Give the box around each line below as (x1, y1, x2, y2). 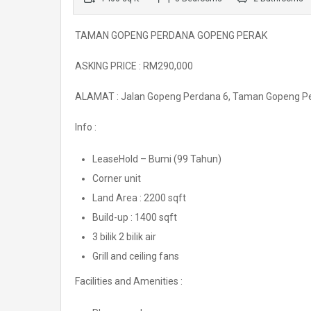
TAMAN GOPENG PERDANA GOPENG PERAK (75, 30, 267, 42)
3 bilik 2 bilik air (92, 231, 156, 243)
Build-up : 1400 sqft (92, 212, 177, 224)
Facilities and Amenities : (75, 276, 183, 287)
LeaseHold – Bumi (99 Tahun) (92, 153, 221, 165)
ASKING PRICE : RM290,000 (75, 60, 193, 72)
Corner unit (92, 173, 141, 185)
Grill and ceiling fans (92, 251, 179, 262)
